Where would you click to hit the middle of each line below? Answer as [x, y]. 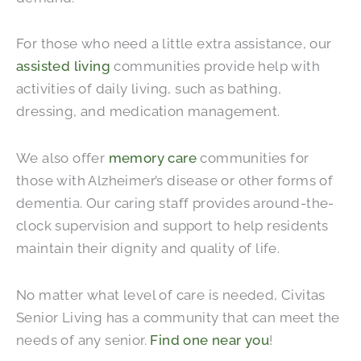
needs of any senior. [83, 340]
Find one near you [210, 340]
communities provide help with [215, 66]
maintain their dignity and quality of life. [148, 249]
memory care [153, 158]
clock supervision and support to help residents [172, 226]
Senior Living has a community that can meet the [178, 317]
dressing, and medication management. [148, 112]
